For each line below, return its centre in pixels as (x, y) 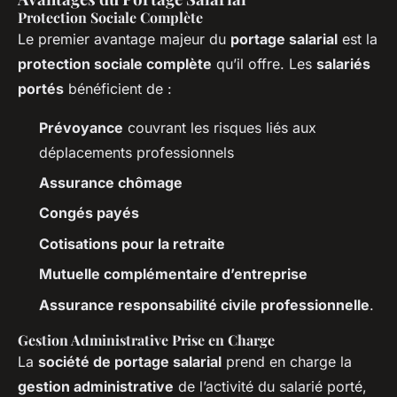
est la (358, 39)
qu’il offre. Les (264, 63)
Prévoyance (81, 127)
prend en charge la (287, 361)
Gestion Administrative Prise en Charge (146, 339)
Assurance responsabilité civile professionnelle (204, 304)
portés (41, 88)
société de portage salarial (130, 361)
